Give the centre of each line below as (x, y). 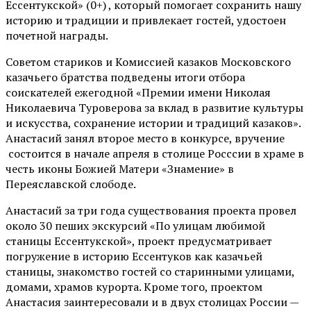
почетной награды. (57, 35)
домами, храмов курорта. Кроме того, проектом (134, 286)
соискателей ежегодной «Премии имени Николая (138, 92)
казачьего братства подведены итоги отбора (125, 77)
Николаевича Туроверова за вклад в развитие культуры (154, 107)
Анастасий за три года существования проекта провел (151, 210)
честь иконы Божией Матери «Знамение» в (120, 168)
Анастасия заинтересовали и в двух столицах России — (152, 302)
